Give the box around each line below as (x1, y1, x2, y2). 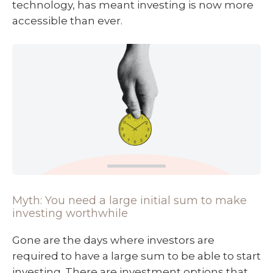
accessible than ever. (12, 14, 122, 27)
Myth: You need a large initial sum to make (12, 194, 247, 208)
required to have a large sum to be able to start (12, 250, 261, 263)
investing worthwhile (12, 207, 128, 221)
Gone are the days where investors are (12, 234, 214, 247)
